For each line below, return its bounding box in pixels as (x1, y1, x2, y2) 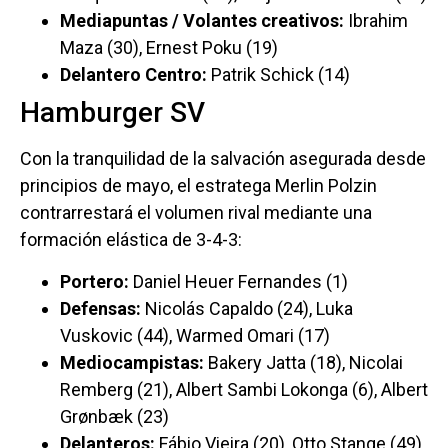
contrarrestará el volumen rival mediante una (20, 202, 372, 224)
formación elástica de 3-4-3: (20, 229, 242, 251)
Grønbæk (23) (60, 405, 169, 427)
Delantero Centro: (60, 64, 207, 86)
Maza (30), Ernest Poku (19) (60, 37, 278, 59)
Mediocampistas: (60, 351, 204, 373)
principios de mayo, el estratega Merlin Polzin (20, 175, 377, 197)
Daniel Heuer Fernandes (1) (129, 270, 348, 292)
